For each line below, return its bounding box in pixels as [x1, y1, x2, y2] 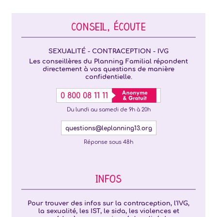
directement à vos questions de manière [43, 66, 174, 73]
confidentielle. [85, 74, 132, 80]
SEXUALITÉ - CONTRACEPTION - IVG [48, 48, 169, 55]
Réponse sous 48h [84, 139, 133, 145]
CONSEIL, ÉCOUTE [71, 24, 146, 33]
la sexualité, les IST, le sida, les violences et [38, 208, 179, 215]
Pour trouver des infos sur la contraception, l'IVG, [28, 200, 189, 207]
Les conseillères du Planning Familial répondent [29, 58, 188, 65]
